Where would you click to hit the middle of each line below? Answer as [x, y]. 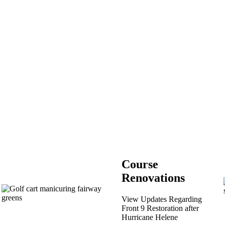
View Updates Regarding [161, 199]
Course [140, 164]
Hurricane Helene [149, 217]
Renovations [153, 178]
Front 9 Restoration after [160, 208]
